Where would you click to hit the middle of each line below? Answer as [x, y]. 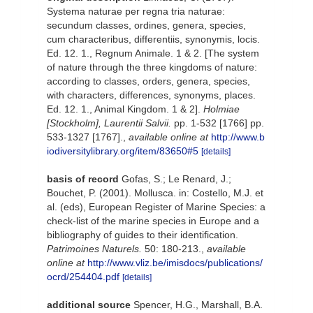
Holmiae [221, 109]
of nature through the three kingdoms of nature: [152, 67]
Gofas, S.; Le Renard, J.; [176, 179]
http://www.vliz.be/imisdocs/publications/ [175, 263]
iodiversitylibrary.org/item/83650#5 [123, 151]
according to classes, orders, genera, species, [148, 81]
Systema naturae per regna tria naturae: [136, 11]
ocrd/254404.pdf [83, 277]
